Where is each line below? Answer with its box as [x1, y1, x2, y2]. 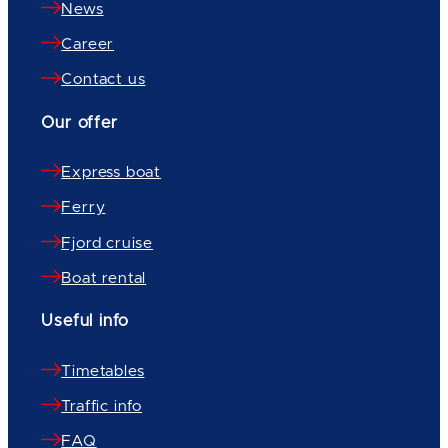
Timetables [61, 363, 145, 379]
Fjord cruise [61, 235, 154, 251]
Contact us [61, 72, 146, 88]
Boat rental [61, 270, 147, 286]
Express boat [61, 165, 162, 181]
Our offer [41, 114, 118, 131]
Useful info [41, 313, 130, 330]
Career [61, 37, 115, 53]
